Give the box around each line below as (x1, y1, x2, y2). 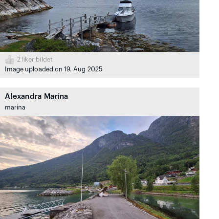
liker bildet (20, 56, 53, 63)
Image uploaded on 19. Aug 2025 (4, 66, 102, 72)
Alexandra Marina (4, 92, 68, 100)
